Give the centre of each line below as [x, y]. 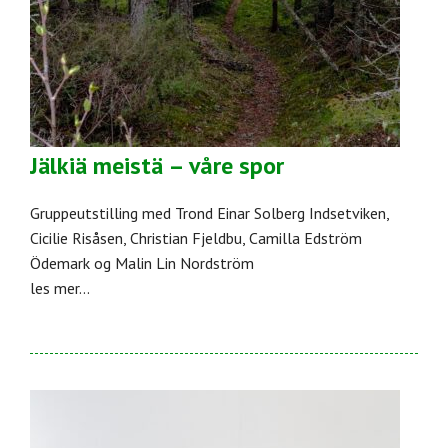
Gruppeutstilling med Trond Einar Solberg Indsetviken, [209, 213]
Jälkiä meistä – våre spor [157, 166]
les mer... [60, 288]
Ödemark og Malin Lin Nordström [142, 263]
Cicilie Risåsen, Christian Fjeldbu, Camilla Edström [196, 238]
